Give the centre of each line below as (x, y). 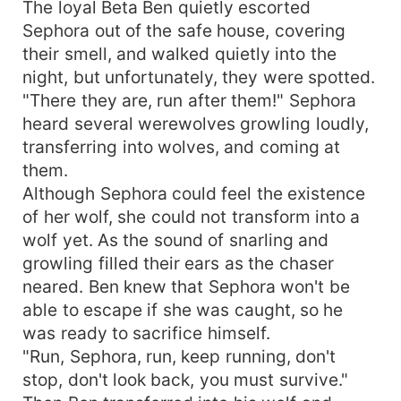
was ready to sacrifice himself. (146, 333)
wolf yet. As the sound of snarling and (176, 239)
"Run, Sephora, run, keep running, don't (179, 356)
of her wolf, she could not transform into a (192, 216)
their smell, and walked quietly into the (179, 53)
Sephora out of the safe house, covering (184, 30)
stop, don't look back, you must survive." (185, 379)
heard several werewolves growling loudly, (196, 123)
